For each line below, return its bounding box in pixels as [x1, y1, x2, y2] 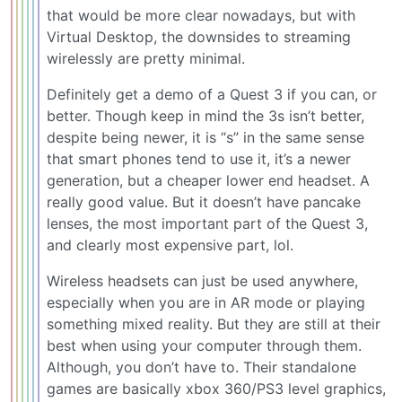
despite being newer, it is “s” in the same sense [47, 127, 364, 146]
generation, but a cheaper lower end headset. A [47, 170, 370, 189]
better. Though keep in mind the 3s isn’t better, [47, 106, 364, 125]
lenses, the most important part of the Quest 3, [47, 214, 368, 232]
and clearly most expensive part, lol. [47, 235, 293, 254]
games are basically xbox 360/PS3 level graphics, [47, 379, 386, 398]
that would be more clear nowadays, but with [47, 5, 355, 24]
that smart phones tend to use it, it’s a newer [47, 149, 351, 168]
